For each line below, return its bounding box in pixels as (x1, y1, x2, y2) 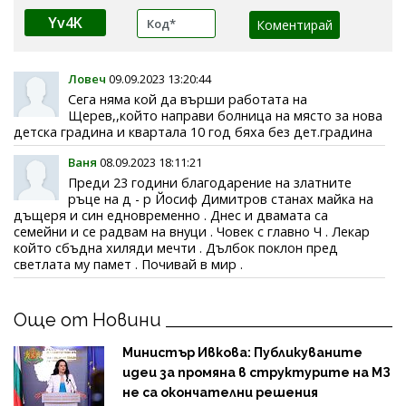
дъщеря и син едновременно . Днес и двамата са (14, 206, 328, 224)
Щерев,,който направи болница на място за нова (68, 106, 382, 124)
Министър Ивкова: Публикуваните (122, 344, 362, 360)
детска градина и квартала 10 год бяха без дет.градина (14, 122, 372, 140)
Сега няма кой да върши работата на (68, 90, 307, 108)
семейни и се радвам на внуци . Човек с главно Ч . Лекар (14, 222, 370, 240)
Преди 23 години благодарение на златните (68, 173, 352, 191)
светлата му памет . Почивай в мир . (14, 255, 243, 273)
